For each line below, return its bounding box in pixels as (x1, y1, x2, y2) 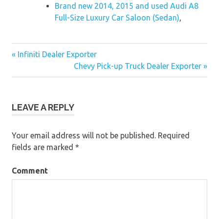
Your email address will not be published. (12, 131, 156, 140)
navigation (12, 77, 72, 91)
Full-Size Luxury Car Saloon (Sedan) (55, 13, 179, 22)
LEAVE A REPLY (12, 102, 74, 112)
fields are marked (12, 142, 75, 152)
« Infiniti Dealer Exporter (12, 49, 97, 59)
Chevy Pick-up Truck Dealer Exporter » (74, 61, 207, 70)
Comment (12, 166, 48, 175)
